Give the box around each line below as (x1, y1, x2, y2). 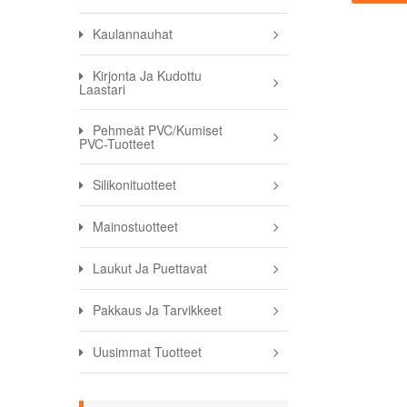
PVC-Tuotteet (79, 134, 154, 154)
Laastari (79, 80, 125, 99)
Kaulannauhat (93, 25, 173, 44)
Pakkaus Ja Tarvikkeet (93, 301, 222, 320)
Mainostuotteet (93, 217, 178, 236)
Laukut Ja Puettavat (93, 259, 207, 278)
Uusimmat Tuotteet (93, 342, 202, 362)
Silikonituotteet (93, 175, 176, 194)
